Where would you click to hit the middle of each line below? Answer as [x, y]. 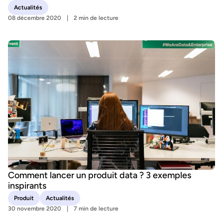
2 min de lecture [96, 18]
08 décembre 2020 [35, 18]
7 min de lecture [96, 209]
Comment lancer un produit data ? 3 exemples [100, 175]
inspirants [27, 185]
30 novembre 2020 [35, 209]
